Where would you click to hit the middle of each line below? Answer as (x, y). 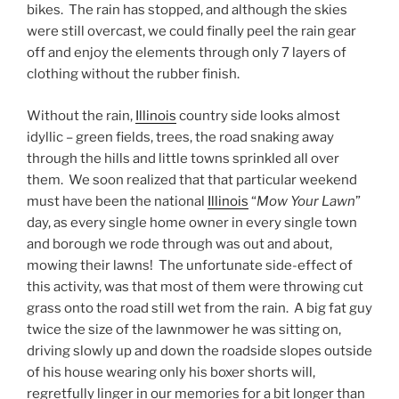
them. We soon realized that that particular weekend (192, 179)
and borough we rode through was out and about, (179, 244)
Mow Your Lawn (306, 201)
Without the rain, (81, 115)
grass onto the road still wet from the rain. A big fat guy (199, 308)
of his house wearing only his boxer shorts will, (171, 372)
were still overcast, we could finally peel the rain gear (191, 32)
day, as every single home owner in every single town (192, 222)
